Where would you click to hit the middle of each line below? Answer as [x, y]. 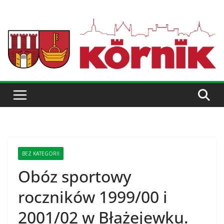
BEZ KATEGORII [41, 154]
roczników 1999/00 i [93, 197]
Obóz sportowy [75, 176]
